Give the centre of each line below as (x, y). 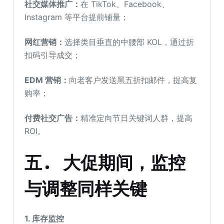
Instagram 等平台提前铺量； (77, 17)
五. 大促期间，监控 (105, 163)
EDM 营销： (47, 80)
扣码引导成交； (53, 55)
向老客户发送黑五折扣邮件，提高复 (133, 80)
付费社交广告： (53, 118)
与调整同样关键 (86, 189)
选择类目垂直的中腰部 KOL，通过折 (129, 42)
